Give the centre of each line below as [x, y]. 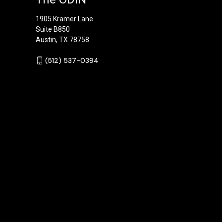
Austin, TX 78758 [62, 39]
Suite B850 [53, 29]
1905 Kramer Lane [64, 19]
